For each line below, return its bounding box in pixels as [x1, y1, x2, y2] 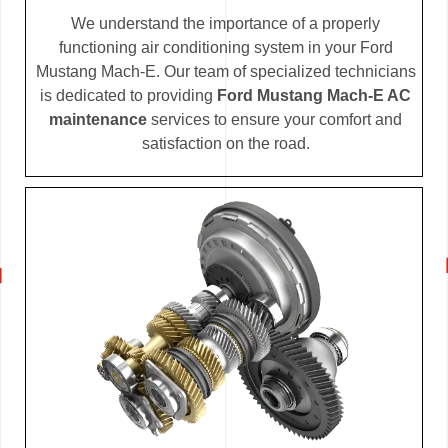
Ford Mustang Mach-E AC [217, 87, 411, 105]
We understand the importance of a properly [71, 15, 380, 33]
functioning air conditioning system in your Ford [58, 39, 393, 57]
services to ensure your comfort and [147, 111, 402, 129]
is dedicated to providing [40, 87, 217, 105]
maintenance [49, 111, 147, 129]
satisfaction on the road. [141, 135, 310, 153]
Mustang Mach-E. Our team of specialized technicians [35, 63, 416, 81]
